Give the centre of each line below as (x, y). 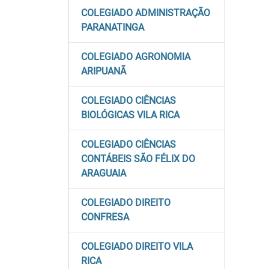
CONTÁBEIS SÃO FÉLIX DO (138, 159)
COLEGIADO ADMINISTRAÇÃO (146, 13)
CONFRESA (105, 217)
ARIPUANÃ (104, 71)
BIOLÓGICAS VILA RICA (130, 115)
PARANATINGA (113, 27)
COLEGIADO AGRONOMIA (136, 57)
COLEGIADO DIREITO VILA (137, 246)
